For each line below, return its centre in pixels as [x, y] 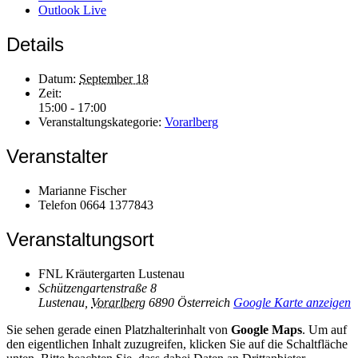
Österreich [204, 302]
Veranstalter [57, 157]
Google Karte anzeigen [292, 302]
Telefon [59, 205]
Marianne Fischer [82, 191]
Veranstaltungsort [80, 239]
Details [35, 45]
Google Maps [267, 329]
